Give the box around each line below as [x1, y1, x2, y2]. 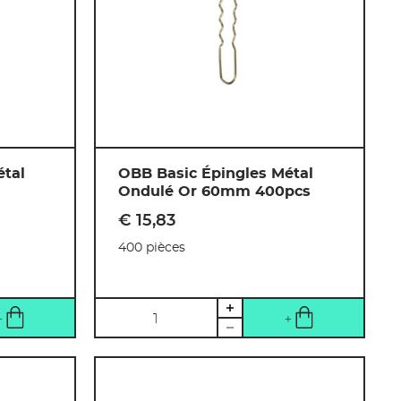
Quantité [96, 303, 161, 318]
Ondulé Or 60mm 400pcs [118, 184, 311, 200]
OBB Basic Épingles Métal [118, 166, 314, 182]
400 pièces [118, 242, 186, 255]
